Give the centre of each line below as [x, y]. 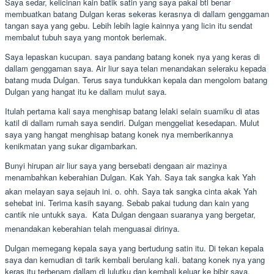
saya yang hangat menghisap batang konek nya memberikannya [119, 134]
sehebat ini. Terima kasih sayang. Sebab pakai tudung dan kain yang [127, 202]
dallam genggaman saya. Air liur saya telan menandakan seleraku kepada [135, 68]
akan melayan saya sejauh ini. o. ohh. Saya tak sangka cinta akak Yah [131, 191]
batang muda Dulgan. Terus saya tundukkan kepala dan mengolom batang [136, 80]
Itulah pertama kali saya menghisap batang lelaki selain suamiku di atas [132, 111]
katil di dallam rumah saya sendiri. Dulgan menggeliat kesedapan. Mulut [132, 122]
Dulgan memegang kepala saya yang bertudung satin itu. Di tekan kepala [134, 248]
